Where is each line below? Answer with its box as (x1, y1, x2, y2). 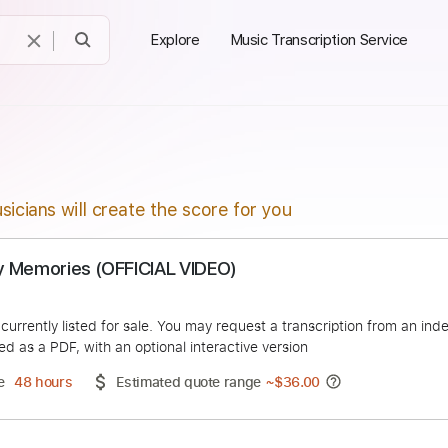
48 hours (65, 413, 131, 435)
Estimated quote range (179, 413, 340, 435)
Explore (150, 31, 200, 49)
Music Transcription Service (229, 31, 409, 49)
